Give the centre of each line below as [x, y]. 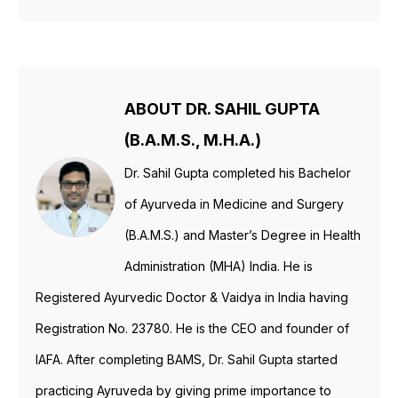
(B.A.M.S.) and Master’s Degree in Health [243, 235]
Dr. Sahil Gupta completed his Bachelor [238, 173]
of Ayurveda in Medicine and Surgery [234, 204]
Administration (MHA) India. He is [219, 267]
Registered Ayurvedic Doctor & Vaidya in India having [192, 298]
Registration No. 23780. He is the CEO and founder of [192, 329]
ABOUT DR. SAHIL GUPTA [222, 109]
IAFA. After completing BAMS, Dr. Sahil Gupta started [187, 360]
